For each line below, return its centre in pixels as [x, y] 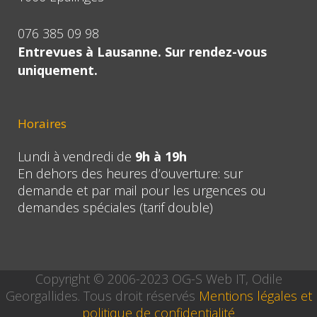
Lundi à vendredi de [75, 157]
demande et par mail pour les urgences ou [142, 191]
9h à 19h [159, 157]
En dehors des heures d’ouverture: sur [130, 174]
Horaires [42, 124]
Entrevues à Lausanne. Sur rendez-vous [142, 52]
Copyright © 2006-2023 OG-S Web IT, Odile [158, 279]
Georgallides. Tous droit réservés [102, 296]
